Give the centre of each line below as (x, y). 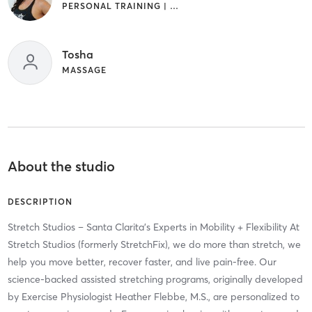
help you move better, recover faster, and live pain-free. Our (142, 262)
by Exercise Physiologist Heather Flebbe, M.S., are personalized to (153, 296)
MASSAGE (84, 70)
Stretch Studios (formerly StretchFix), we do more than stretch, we (154, 244)
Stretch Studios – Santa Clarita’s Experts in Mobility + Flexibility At (153, 227)
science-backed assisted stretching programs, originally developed (155, 279)
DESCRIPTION (40, 201)
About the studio (61, 166)
